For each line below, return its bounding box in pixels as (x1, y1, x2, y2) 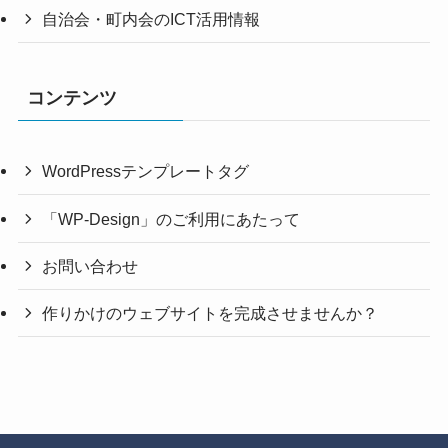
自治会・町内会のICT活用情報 (42, 10, 261, 29)
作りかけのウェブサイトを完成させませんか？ (42, 303, 379, 322)
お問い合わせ (42, 256, 139, 275)
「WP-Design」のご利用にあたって (42, 209, 301, 228)
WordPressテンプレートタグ (42, 162, 250, 181)
